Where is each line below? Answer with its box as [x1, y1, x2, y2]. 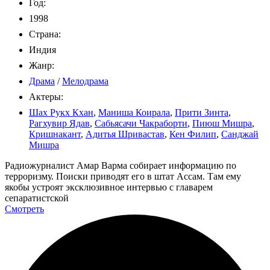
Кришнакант [29, 128, 81, 139]
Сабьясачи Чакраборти [95, 118, 187, 128]
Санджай [221, 128, 259, 139]
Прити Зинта [175, 107, 228, 118]
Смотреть [5, 203, 44, 214]
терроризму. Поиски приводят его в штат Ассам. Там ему [5, 171, 241, 181]
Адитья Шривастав [86, 128, 165, 139]
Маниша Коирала [98, 107, 170, 118]
